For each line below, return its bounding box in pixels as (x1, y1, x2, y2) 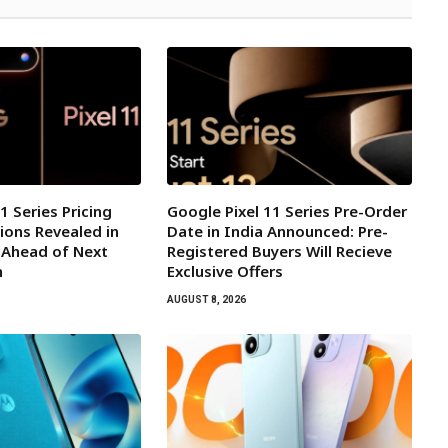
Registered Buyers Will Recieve (166, 241, 392, 262)
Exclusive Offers (166, 261, 283, 282)
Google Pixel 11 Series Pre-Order (166, 201, 407, 222)
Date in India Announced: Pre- (166, 221, 388, 242)
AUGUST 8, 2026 (166, 294, 246, 306)
